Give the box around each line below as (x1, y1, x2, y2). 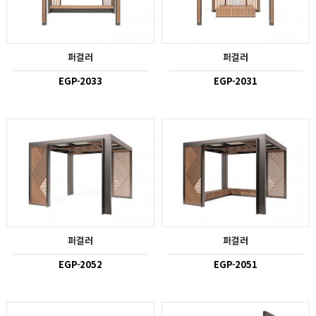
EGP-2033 (59, 73, 102, 87)
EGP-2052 (59, 257, 102, 271)
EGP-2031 (214, 73, 257, 87)
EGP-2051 (214, 257, 257, 271)
